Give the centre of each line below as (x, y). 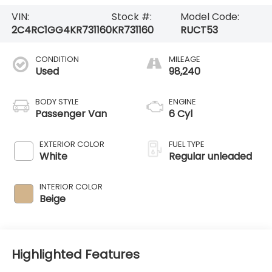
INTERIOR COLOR (71, 186)
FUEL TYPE (187, 144)
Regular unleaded (210, 156)
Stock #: (131, 16)
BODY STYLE (57, 101)
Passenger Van (71, 114)
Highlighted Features (75, 255)
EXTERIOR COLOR (72, 144)
